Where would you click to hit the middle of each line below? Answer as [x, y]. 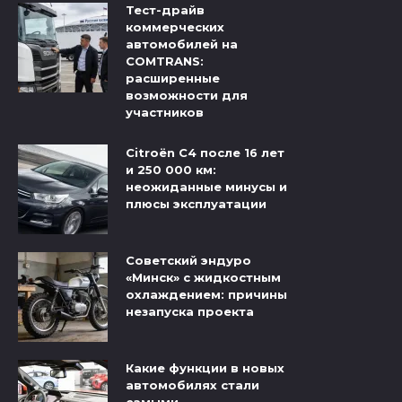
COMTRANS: [165, 61]
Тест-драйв [165, 10]
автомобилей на [182, 44]
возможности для [187, 96]
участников [165, 113]
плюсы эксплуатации [196, 203]
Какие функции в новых [205, 367]
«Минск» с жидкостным [203, 277]
